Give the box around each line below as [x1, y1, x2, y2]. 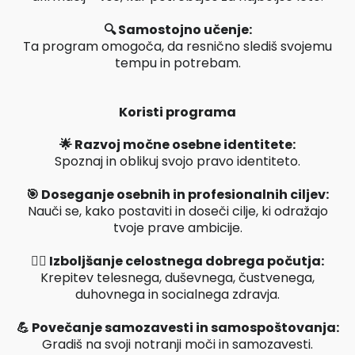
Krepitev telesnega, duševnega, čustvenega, [40, 268, 315, 287]
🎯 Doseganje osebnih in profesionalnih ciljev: [26, 185, 329, 204]
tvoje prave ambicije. [113, 218, 242, 237]
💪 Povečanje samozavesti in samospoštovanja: [16, 318, 339, 337]
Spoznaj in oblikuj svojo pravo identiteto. [55, 151, 300, 170]
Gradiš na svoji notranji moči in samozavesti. [42, 334, 313, 353]
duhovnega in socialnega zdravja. [75, 284, 280, 303]
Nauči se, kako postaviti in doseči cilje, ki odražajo [27, 201, 328, 220]
